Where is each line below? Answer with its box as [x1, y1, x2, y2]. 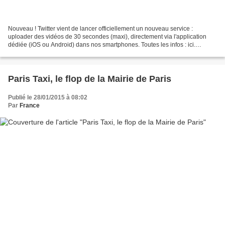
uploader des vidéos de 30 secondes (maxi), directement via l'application [8, 33, 206, 41]
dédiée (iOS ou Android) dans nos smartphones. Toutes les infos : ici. [8, 41, 195, 49]
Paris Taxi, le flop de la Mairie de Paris [8, 74, 171, 84]
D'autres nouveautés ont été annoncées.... [8, 49, 123, 57]
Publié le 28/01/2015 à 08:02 [8, 94, 87, 101]
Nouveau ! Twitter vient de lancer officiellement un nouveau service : [8, 25, 193, 33]
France [20, 102, 40, 109]
